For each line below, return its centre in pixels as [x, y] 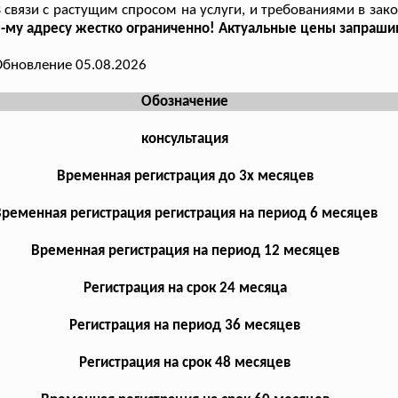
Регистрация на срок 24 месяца [185, 288]
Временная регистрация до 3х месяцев [185, 176]
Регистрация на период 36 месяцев [185, 325]
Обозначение [185, 101]
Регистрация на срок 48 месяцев [185, 362]
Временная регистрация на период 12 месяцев [185, 251]
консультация [185, 139]
